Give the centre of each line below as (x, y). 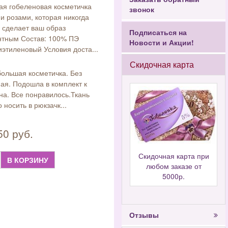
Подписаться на (158, 32)
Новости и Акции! (162, 42)
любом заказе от (174, 166)
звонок (142, 9)
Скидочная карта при (174, 156)
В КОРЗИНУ (28, 160)
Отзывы (144, 215)
